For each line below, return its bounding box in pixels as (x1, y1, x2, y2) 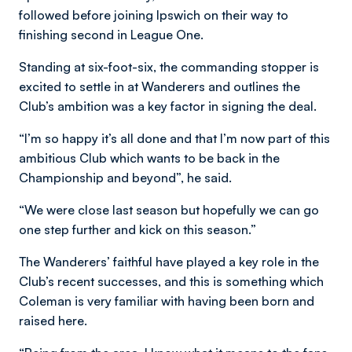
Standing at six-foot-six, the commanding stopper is (19, 59, 319, 75)
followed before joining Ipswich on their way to (19, 7, 288, 23)
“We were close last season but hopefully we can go (19, 202, 319, 218)
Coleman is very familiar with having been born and (19, 293, 314, 309)
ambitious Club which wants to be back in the (19, 150, 280, 166)
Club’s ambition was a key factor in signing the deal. (19, 98, 317, 114)
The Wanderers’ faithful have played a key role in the (19, 254, 319, 269)
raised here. (19, 313, 87, 328)
